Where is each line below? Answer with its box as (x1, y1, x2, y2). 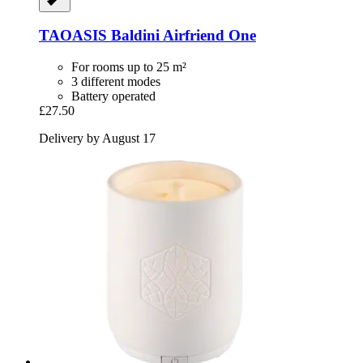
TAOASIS (39, 27, 107, 45)
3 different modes (71, 75, 160, 89)
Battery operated (71, 89, 156, 104)
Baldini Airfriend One (107, 27, 256, 45)
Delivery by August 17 (39, 131, 156, 146)
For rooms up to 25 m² (71, 60, 186, 75)
